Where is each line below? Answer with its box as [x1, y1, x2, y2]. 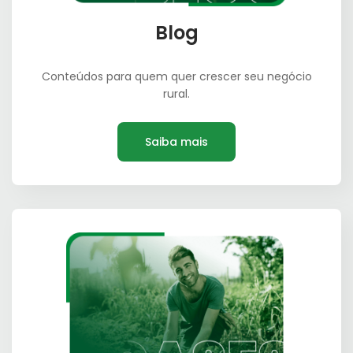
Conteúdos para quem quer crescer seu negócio [41, 69, 312, 85]
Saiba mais [145, 134, 208, 150]
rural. [163, 86, 190, 102]
